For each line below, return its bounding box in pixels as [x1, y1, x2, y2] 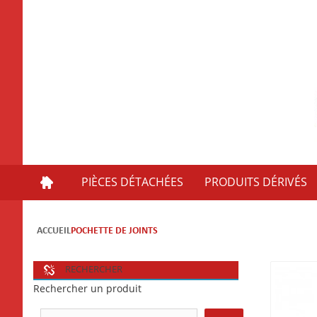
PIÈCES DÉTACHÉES [81, 175, 183, 189]
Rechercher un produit [33, 282, 142, 295]
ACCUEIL [37, 225, 71, 236]
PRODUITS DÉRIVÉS [204, 175, 307, 189]
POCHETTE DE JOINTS [71, 225, 158, 236]
